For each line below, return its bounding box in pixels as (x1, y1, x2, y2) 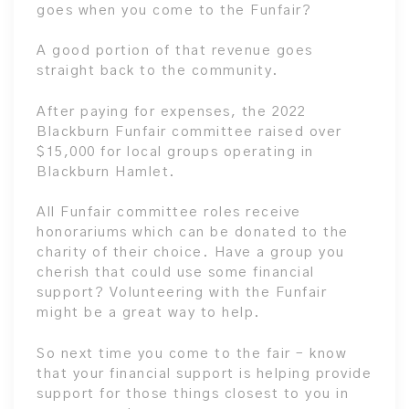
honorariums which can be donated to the (37, 225, 349, 239)
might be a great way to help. (37, 306, 261, 320)
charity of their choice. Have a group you (37, 246, 345, 259)
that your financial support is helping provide (37, 366, 372, 381)
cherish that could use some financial (37, 266, 315, 279)
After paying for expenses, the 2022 (37, 104, 307, 119)
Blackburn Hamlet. (37, 164, 176, 179)
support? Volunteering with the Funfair (37, 286, 327, 299)
